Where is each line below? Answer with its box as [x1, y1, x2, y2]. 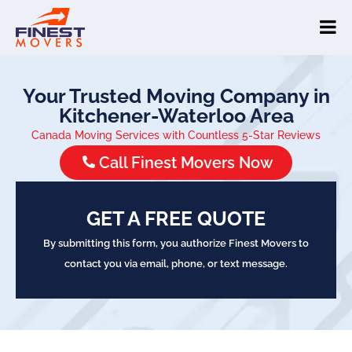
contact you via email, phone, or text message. [64, 257, 288, 269]
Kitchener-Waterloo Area [58, 103, 294, 127]
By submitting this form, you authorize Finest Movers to [43, 236, 309, 249]
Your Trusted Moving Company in [22, 83, 330, 108]
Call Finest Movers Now [99, 152, 273, 172]
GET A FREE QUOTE [86, 206, 266, 230]
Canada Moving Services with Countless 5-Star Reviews [31, 128, 321, 141]
